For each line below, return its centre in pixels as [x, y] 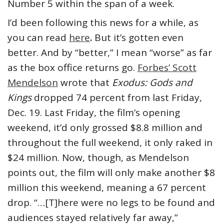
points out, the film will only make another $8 [111, 173]
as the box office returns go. [72, 68]
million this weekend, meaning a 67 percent [107, 188]
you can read [38, 38]
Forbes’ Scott [167, 68]
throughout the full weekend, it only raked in [110, 143]
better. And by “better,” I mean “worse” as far [110, 53]
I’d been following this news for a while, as [103, 23]
